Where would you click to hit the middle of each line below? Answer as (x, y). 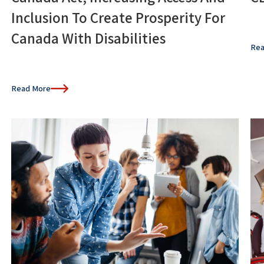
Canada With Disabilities (88, 38)
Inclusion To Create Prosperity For (118, 17)
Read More (31, 88)
